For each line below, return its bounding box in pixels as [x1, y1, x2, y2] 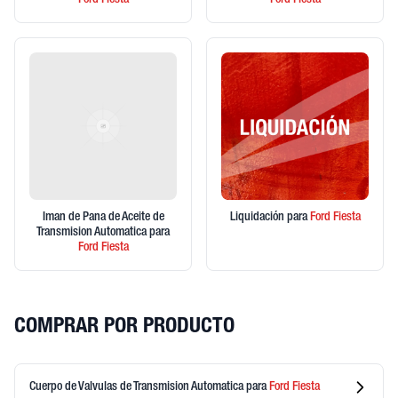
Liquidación [229, 211, 287, 224]
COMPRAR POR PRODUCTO [14, 317, 235, 338]
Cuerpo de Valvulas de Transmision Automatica [29, 380, 246, 394]
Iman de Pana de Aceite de [42, 211, 164, 224]
